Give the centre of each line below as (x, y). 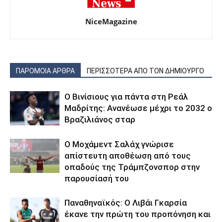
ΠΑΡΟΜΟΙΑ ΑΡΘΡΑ (45, 71)
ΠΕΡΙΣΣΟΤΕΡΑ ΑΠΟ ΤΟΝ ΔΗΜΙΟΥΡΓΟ (145, 71)
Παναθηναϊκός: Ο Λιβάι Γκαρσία (126, 202)
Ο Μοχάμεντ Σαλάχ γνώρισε (119, 144)
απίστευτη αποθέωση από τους (128, 155)
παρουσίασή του (97, 178)
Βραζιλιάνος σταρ (100, 119)
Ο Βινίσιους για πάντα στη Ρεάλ (126, 96)
